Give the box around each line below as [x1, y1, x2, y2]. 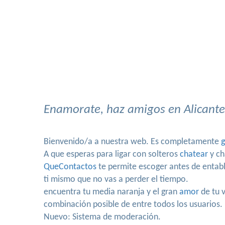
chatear [180, 150, 208, 159]
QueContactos [44, 162, 96, 172]
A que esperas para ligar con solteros [44, 150, 180, 159]
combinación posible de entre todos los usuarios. [44, 200, 222, 209]
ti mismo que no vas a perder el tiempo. [44, 175, 188, 184]
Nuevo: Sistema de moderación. [44, 212, 161, 222]
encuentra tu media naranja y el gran [44, 187, 179, 197]
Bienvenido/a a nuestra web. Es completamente [44, 137, 221, 147]
